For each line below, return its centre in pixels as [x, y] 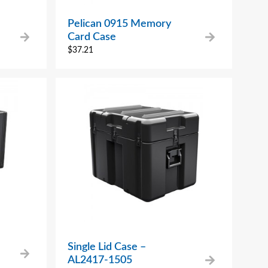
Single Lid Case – [107, 247]
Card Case [92, 37]
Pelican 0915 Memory [120, 24]
